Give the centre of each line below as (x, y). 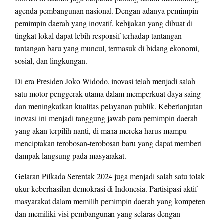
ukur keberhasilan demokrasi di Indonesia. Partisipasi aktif (106, 189)
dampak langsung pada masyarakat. (71, 156)
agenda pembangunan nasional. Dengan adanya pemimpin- (108, 11)
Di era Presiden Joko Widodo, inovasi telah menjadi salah (105, 81)
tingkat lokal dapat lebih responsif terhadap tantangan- (100, 36)
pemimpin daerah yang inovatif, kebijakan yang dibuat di (104, 23)
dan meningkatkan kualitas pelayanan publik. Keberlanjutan (109, 106)
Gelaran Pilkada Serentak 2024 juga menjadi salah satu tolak (110, 176)
